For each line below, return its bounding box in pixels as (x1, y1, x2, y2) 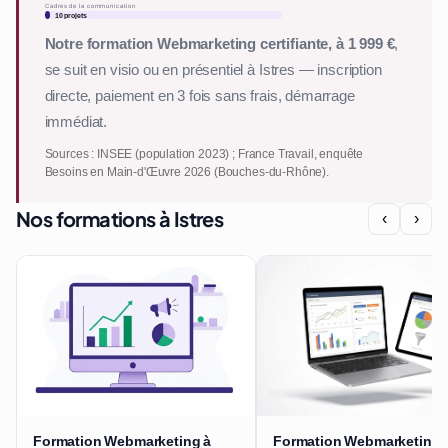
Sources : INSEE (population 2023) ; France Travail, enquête (44, 145, 364, 162)
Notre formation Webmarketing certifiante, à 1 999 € (44, 34, 395, 55)
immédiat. (44, 112, 108, 133)
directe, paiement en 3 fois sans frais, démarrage (44, 86, 355, 107)
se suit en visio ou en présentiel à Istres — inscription (44, 60, 382, 81)
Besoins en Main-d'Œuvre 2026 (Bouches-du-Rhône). (44, 163, 329, 180)
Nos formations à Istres (16, 206, 224, 232)
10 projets (54, 10, 87, 20)
